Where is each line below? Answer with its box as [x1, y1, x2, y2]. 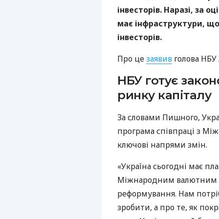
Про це [117, 53, 146, 64]
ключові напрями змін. [117, 139, 207, 150]
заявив [146, 53, 172, 64]
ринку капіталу [117, 88, 212, 102]
